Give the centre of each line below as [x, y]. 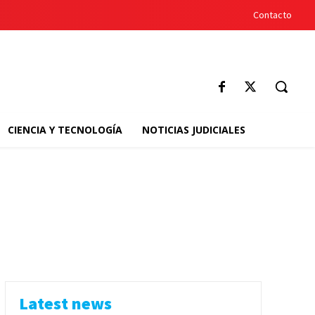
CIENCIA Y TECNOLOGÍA [65, 130]
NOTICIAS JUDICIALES [193, 130]
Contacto [272, 15]
